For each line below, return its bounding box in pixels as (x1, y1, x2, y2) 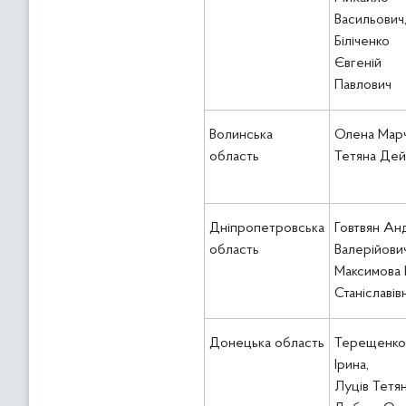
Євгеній (334, 56, 382, 71)
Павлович (334, 78, 399, 92)
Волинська (209, 128, 273, 142)
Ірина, (334, 358, 369, 372)
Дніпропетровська (209, 221, 324, 236)
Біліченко (334, 34, 390, 49)
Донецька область (209, 336, 324, 351)
